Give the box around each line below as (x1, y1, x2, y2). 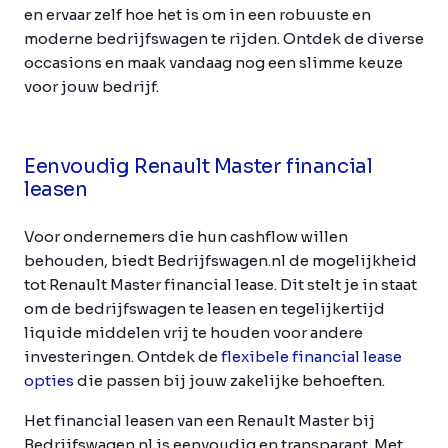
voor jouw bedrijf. (24, 76, 159, 96)
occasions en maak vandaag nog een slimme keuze (24, 52, 403, 72)
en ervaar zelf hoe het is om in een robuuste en (24, 4, 371, 24)
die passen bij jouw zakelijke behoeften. (74, 370, 385, 390)
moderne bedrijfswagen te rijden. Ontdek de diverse (24, 28, 424, 48)
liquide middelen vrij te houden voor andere (24, 322, 363, 342)
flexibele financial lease (221, 346, 402, 366)
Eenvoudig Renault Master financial (24, 153, 373, 179)
